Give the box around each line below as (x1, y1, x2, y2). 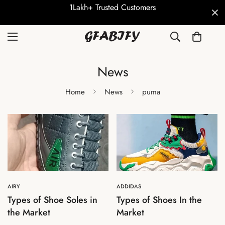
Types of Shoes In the (117, 193, 202, 207)
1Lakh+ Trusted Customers (69, 2, 156, 13)
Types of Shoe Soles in (8, 193, 97, 207)
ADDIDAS (117, 182, 141, 191)
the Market (8, 206, 50, 219)
